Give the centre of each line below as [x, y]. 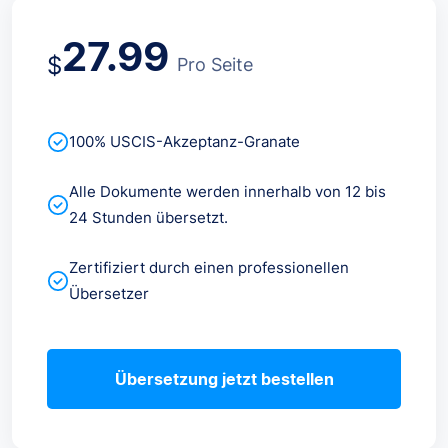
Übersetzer [109, 293]
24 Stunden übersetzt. [148, 217]
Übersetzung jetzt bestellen [224, 378]
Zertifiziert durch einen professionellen [209, 267]
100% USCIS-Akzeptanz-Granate [184, 141]
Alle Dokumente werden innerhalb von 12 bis [227, 191]
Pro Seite [215, 64]
